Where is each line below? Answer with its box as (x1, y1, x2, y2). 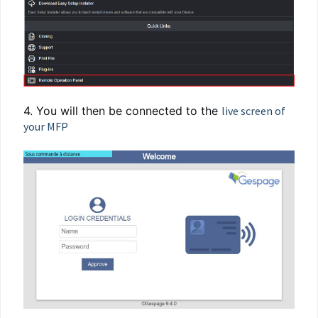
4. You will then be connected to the (23, 103, 221, 118)
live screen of (221, 103, 285, 118)
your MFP (23, 119, 68, 133)
